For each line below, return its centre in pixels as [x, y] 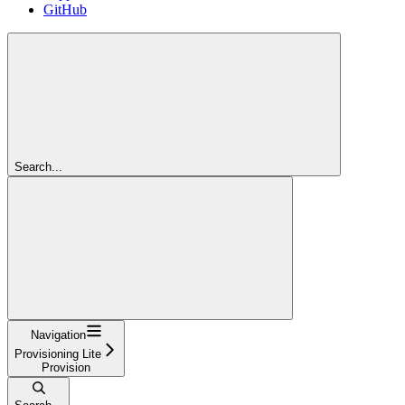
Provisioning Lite [58, 353]
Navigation [58, 334]
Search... [38, 166]
